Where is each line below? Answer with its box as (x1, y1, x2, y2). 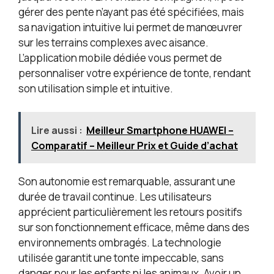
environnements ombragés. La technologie (18, 235, 221, 250)
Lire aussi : (31, 123, 83, 137)
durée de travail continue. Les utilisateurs (18, 189, 212, 204)
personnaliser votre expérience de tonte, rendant (18, 66, 251, 81)
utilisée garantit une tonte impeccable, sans (18, 250, 224, 265)
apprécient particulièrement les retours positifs (18, 204, 242, 219)
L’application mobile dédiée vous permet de (18, 51, 222, 65)
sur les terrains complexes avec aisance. (18, 35, 209, 50)
